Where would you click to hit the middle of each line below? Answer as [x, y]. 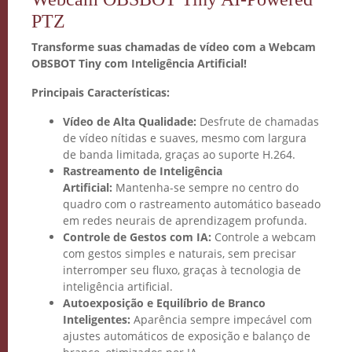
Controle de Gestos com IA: [137, 237]
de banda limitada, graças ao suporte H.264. [179, 154]
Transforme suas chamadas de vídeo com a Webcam [174, 47]
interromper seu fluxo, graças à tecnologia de [182, 270]
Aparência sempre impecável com [221, 319]
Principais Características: [101, 92]
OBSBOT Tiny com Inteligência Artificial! [139, 63]
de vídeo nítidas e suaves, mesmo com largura [185, 138]
